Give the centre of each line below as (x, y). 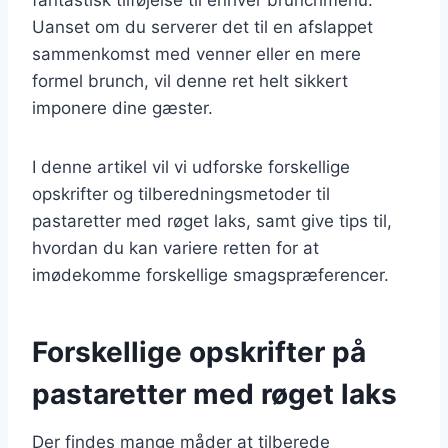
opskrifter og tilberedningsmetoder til (181, 193)
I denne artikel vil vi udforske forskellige (191, 166)
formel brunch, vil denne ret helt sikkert (190, 80)
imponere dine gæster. (122, 107)
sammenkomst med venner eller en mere (196, 53)
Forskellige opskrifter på (199, 351)
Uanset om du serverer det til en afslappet (202, 26)
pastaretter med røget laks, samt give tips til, (212, 220)
